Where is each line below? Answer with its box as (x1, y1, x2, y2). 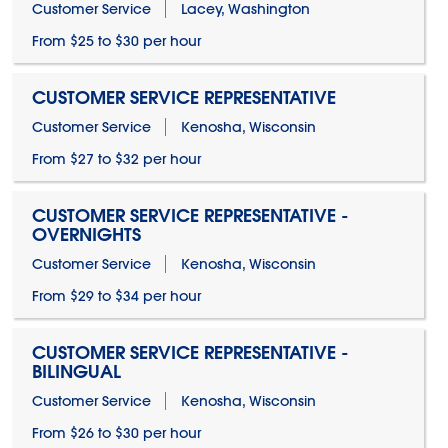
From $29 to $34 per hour (31, 287, 201, 305)
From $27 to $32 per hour (31, 150, 201, 168)
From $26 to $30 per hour (31, 424, 201, 442)
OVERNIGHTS (31, 223, 141, 246)
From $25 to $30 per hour (31, 32, 201, 50)
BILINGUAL (31, 360, 121, 383)
